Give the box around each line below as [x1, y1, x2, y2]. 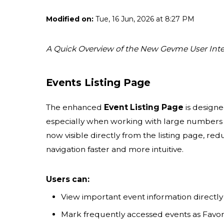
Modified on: [46, 14, 93, 24]
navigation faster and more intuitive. [46, 144, 183, 154]
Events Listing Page [46, 76, 150, 89]
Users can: [46, 174, 89, 184]
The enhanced [46, 102, 104, 112]
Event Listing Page [104, 102, 183, 112]
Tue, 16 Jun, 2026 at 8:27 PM [93, 14, 194, 24]
